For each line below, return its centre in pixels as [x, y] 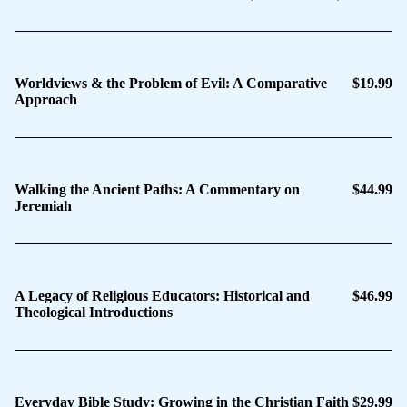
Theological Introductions [94, 312]
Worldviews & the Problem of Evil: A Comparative [171, 83]
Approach [46, 99]
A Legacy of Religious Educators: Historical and [162, 295]
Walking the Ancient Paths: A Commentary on [157, 189]
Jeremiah [43, 205]
